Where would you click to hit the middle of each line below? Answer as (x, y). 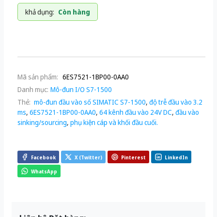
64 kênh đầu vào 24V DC (136, 112)
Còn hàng (74, 12)
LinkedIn (176, 157)
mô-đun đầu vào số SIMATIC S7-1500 (89, 102)
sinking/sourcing (42, 122)
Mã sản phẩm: (38, 77)
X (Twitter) (88, 157)
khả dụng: (40, 12)
